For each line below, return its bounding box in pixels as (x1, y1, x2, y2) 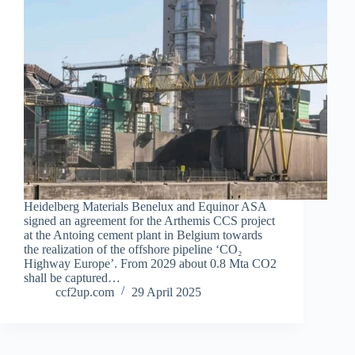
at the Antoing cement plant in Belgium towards (24, 227, 262, 242)
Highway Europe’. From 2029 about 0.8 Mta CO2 (24, 256, 277, 270)
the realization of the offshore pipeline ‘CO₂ (24, 242, 242, 256)
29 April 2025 (132, 284, 201, 299)
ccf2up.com (55, 284, 114, 299)
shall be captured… (24, 270, 120, 284)
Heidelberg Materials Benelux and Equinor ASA (24, 199, 266, 213)
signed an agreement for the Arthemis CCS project (24, 213, 275, 227)
